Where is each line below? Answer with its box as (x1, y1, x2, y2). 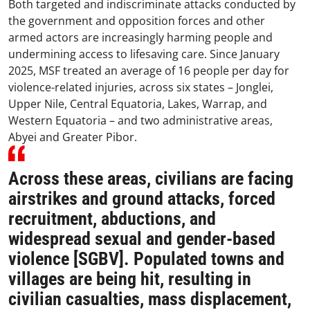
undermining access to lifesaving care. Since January (8, 46, 280, 62)
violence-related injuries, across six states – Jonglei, (8, 80, 273, 95)
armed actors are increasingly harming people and (8, 30, 273, 46)
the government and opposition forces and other (8, 13, 265, 29)
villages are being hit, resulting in (8, 268, 251, 290)
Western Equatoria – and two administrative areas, (8, 113, 273, 129)
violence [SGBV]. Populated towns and (8, 248, 284, 270)
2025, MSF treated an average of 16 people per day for (8, 63, 289, 79)
